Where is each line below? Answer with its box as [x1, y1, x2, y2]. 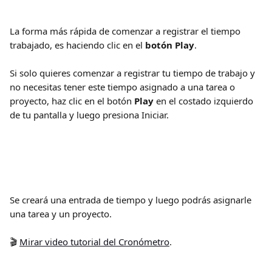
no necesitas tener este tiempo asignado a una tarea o [10, 81, 237, 93]
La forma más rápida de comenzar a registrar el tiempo [10, 25, 243, 37]
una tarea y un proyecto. [10, 208, 112, 220]
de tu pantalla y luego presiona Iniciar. [10, 109, 169, 121]
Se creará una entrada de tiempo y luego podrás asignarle [10, 194, 254, 206]
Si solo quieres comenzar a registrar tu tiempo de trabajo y [10, 67, 257, 79]
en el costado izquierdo [156, 95, 256, 107]
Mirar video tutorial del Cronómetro [19, 236, 169, 248]
